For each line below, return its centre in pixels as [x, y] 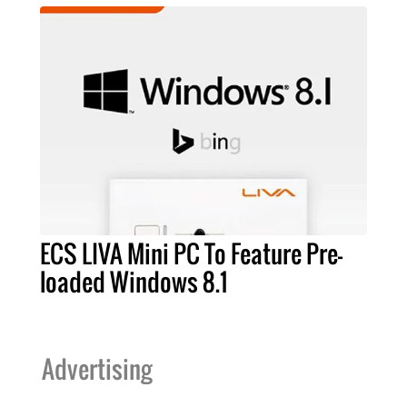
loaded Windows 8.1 [134, 282]
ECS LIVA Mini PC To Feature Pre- [191, 254]
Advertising [97, 369]
